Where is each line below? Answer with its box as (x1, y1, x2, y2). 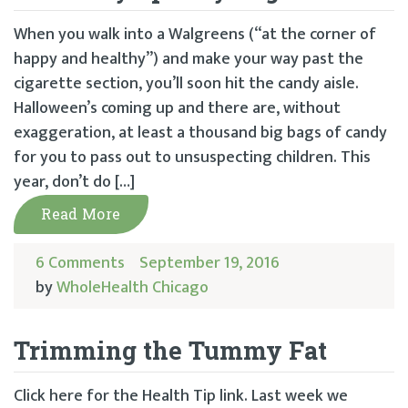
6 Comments (36, 250, 125, 277)
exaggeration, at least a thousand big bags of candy (14, 119, 387, 147)
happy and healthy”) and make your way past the (14, 46, 363, 73)
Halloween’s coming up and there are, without (14, 95, 341, 122)
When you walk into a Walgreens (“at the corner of (14, 21, 376, 48)
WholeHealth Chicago (56, 274, 209, 301)
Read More (41, 204, 121, 223)
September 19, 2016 (139, 250, 280, 277)
